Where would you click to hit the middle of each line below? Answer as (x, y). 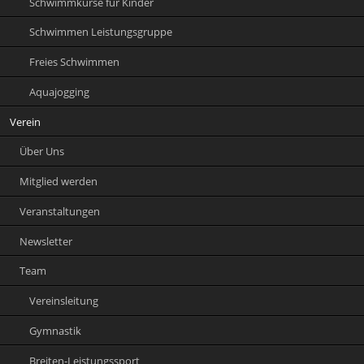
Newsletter (46, 241)
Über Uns (42, 152)
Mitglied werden (59, 182)
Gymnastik (56, 330)
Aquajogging (60, 91)
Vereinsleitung (64, 301)
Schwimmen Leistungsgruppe (101, 32)
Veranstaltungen (60, 211)
